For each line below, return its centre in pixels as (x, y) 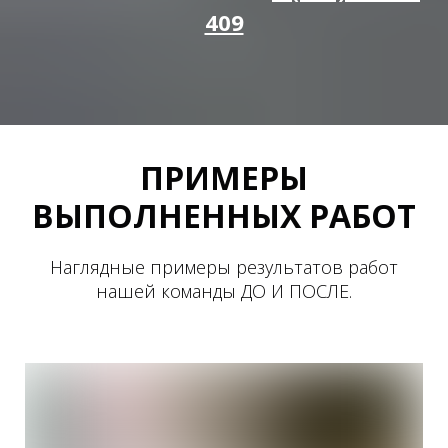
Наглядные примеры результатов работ (224, 266)
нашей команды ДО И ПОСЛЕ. (224, 290)
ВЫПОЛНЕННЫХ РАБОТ (224, 215)
